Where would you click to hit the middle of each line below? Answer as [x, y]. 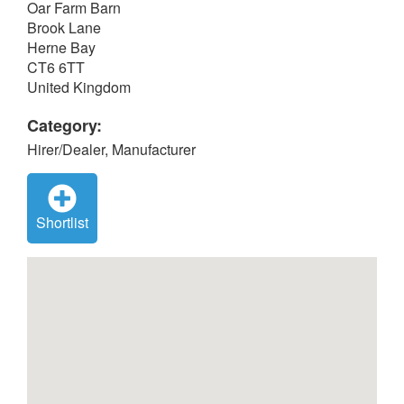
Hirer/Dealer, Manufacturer [111, 149]
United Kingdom [79, 87]
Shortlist [62, 222]
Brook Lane [64, 28]
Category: [64, 125]
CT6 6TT [56, 67]
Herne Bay [61, 47]
